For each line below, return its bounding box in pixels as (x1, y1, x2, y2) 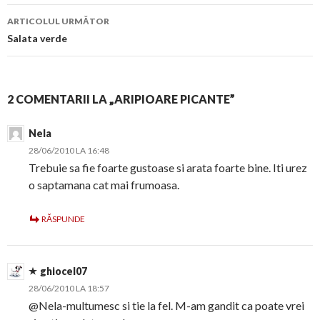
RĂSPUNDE (41, 214, 85, 225)
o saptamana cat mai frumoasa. (29, 178, 179, 192)
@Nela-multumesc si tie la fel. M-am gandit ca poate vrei (29, 299, 304, 313)
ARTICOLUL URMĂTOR (7, 16, 109, 27)
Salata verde (7, 32, 67, 45)
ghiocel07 (40, 265, 87, 278)
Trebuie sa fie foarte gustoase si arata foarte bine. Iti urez (29, 161, 307, 175)
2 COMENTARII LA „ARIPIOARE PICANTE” (7, 92, 235, 106)
